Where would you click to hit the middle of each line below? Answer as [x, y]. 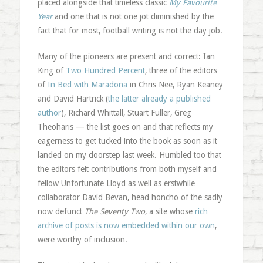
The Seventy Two [114, 211]
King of [51, 70]
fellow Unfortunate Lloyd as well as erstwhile [116, 183]
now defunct [61, 211]
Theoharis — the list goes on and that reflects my [125, 127]
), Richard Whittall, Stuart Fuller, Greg [126, 113]
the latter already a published [159, 99]
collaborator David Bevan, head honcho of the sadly [130, 197]
